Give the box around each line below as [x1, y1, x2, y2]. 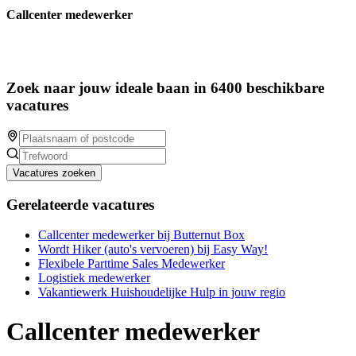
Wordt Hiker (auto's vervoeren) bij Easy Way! [38, 242, 268, 257]
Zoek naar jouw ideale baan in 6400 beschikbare [6, 79, 324, 97]
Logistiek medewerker [38, 271, 150, 285]
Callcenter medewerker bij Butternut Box [38, 228, 245, 242]
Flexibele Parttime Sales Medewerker [38, 257, 225, 271]
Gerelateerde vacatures [6, 195, 154, 213]
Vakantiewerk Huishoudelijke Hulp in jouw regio [38, 285, 285, 300]
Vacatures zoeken [13, 166, 95, 179]
